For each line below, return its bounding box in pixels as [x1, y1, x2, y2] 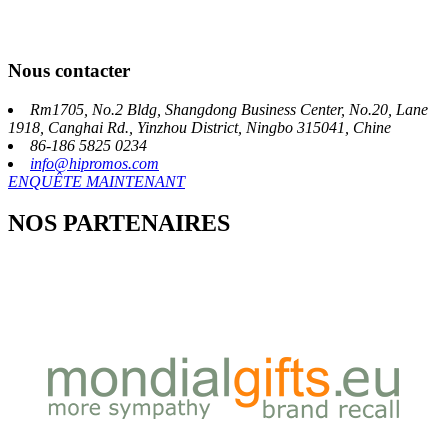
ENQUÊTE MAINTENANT [8, 172, 185, 190]
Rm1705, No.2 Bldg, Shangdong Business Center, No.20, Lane [30, 100, 428, 118]
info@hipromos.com [30, 154, 159, 172]
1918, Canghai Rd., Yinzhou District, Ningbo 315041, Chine [8, 118, 391, 136]
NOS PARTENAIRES [8, 210, 230, 237]
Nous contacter [8, 59, 130, 81]
